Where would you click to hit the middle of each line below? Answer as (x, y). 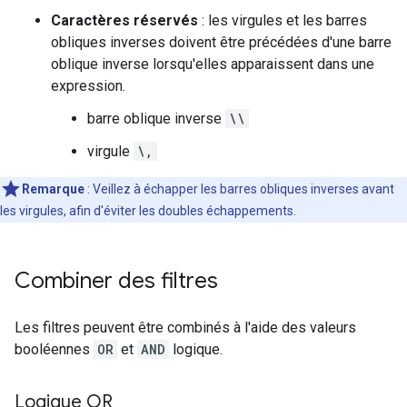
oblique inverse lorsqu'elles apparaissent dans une (213, 64)
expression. (88, 86)
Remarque (55, 189)
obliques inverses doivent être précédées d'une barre (221, 42)
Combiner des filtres (116, 281)
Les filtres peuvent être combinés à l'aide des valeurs (185, 328)
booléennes (54, 349)
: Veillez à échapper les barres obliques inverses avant (241, 189)
